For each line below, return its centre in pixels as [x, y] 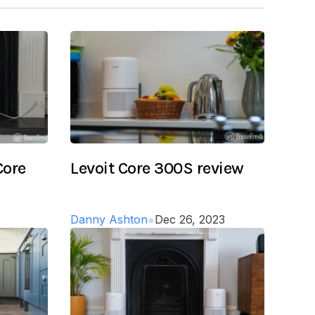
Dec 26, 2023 [190, 219]
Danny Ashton [109, 219]
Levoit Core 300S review [157, 168]
